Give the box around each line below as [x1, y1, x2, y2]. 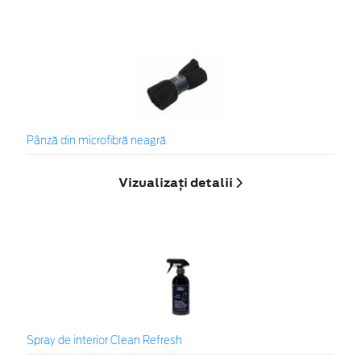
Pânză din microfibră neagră [27, 136, 166, 147]
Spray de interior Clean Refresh [27, 335, 182, 346]
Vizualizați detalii [118, 173, 235, 191]
